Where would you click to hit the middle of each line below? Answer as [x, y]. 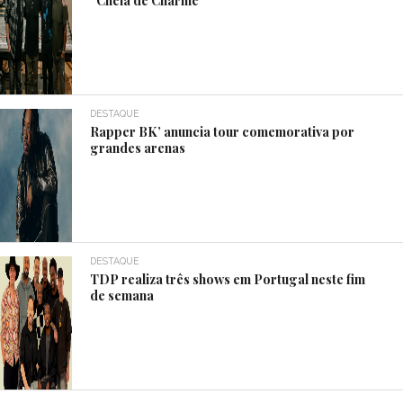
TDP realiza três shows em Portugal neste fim [228, 278]
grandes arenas [138, 147]
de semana [122, 295]
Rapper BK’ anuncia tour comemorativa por [223, 131]
